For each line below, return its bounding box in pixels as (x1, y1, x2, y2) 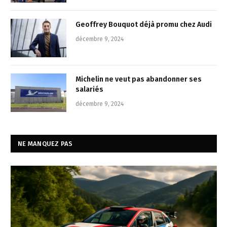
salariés (75, 85, 103, 94)
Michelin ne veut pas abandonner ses (75, 74, 202, 84)
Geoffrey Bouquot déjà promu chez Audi (75, 20, 212, 29)
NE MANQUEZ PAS (18, 139, 73, 147)
